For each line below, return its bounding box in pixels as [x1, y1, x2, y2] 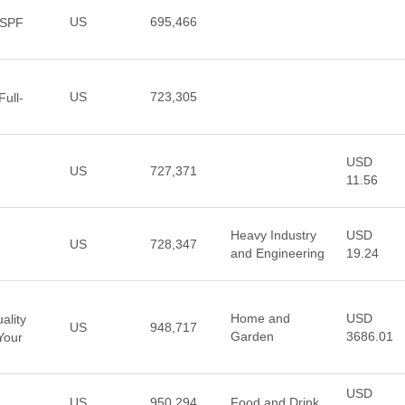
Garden [230, 329, 274, 344]
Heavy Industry [230, 228, 316, 242]
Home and [230, 311, 290, 325]
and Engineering [230, 246, 325, 260]
